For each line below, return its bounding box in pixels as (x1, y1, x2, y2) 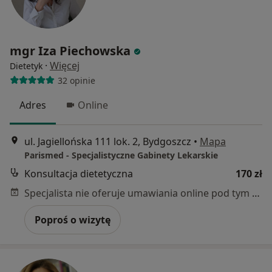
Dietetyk (10, 60, 42, 72)
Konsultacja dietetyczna (24, 166, 133, 180)
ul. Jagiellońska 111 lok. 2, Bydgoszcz (24, 134, 191, 148)
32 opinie (57, 74, 95, 86)
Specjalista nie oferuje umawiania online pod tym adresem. (252, 186, 260, 200)
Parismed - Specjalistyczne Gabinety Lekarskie (24, 149, 218, 161)
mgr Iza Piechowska (10, 42, 131, 59)
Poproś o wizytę (35, 212, 110, 226)
